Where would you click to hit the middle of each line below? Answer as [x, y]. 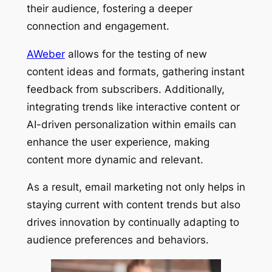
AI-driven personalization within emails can [131, 124]
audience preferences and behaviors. [117, 240]
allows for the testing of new [136, 54]
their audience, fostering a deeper [109, 8]
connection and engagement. [98, 26]
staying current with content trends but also [133, 205]
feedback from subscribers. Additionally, [125, 89]
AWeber [46, 54]
